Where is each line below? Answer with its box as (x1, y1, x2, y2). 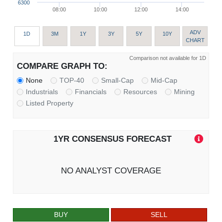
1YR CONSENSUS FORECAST (54, 134, 172, 144)
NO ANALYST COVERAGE (61, 166, 161, 175)
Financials (75, 88, 107, 96)
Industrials (26, 88, 58, 96)
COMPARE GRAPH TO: (17, 61, 108, 71)
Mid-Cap (151, 76, 178, 85)
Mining (174, 88, 195, 96)
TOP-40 (59, 76, 85, 85)
